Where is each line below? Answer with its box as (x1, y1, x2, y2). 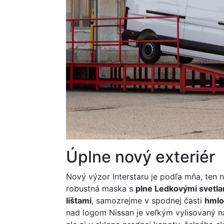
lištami (66, 195, 91, 205)
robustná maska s (66, 183, 135, 193)
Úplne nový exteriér (66, 147, 215, 166)
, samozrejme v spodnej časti (91, 195, 204, 205)
